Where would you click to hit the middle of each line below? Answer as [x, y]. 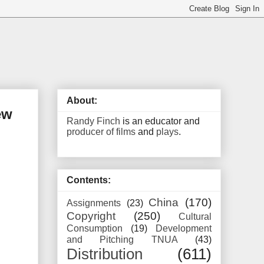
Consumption [95, 229]
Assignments [94, 203]
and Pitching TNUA [122, 240]
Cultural [195, 217]
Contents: [89, 180]
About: [82, 100]
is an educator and [160, 121]
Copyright [91, 216]
